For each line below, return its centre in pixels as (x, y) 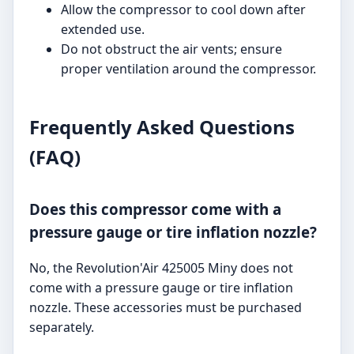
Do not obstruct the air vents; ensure (171, 49)
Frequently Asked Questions (162, 126)
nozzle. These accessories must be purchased (166, 308)
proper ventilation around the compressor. (188, 68)
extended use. (103, 29)
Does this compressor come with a (155, 209)
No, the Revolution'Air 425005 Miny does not (161, 268)
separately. (62, 328)
